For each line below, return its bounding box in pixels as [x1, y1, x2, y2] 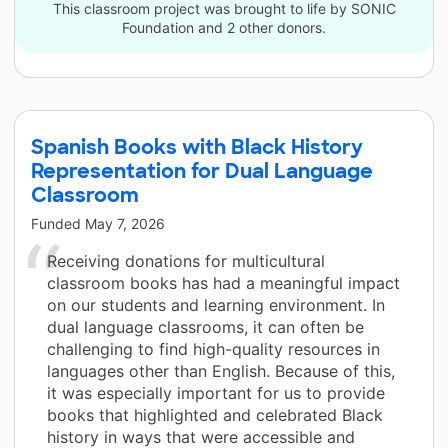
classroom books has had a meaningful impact [47, 273, 400, 294]
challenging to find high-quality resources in [47, 339, 380, 360]
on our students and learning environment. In [47, 295, 385, 316]
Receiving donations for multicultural [47, 251, 325, 272]
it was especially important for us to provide [47, 383, 385, 404]
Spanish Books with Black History [31, 134, 363, 161]
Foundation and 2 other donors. [122, 19, 326, 37]
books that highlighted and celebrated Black [47, 405, 383, 426]
